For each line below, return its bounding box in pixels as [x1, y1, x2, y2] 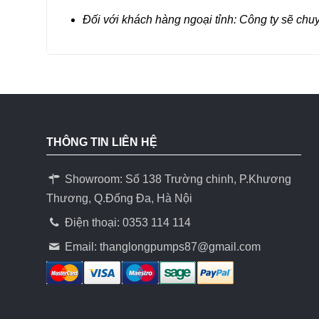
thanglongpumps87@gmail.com [100, 241, 261, 253]
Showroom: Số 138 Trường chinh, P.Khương [62, 173, 292, 186]
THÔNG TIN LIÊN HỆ [46, 136, 157, 149]
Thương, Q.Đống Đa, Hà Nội [46, 192, 192, 205]
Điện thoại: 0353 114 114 [62, 216, 192, 229]
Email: [62, 241, 100, 253]
